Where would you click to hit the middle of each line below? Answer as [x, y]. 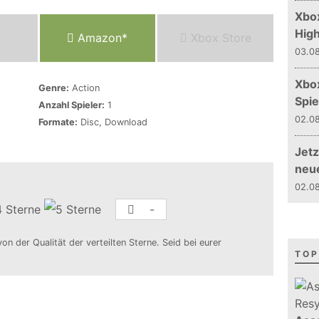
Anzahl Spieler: [72, 105]
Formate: [58, 122]
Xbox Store [219, 38]
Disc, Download [113, 122]
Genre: [54, 88]
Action [84, 88]
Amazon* [101, 38]
